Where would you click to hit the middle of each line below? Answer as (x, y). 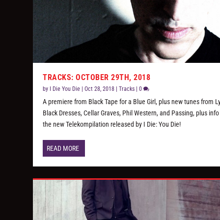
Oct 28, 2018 (100, 89)
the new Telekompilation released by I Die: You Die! (112, 124)
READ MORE (63, 149)
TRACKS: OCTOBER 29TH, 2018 (97, 78)
